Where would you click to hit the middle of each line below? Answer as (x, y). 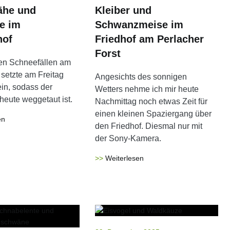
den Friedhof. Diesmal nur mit (149, 126)
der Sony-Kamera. (128, 138)
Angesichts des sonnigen (141, 77)
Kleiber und (123, 10)
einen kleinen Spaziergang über (154, 114)
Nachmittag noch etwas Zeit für (151, 101)
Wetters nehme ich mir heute (147, 89)
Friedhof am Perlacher (150, 39)
